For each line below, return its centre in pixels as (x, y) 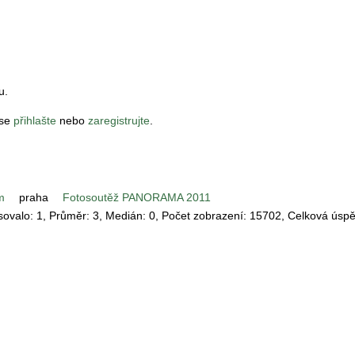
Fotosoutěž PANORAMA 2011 (137, 198)
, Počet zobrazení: (202, 216)
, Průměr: (68, 216)
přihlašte (35, 121)
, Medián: (124, 216)
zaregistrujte (119, 121)
